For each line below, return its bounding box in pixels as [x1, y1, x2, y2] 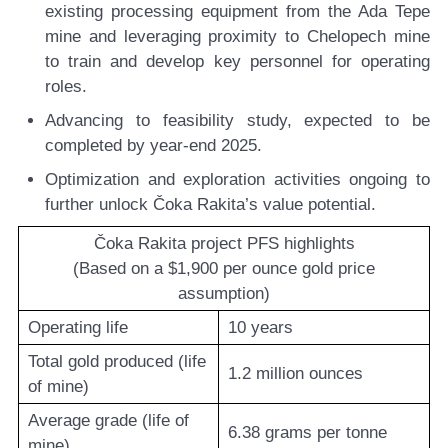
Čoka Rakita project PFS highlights [93, 234, 355, 254]
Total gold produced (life [27, 352, 206, 372]
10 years [227, 318, 293, 338]
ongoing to [349, 170, 431, 190]
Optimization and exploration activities [45, 170, 350, 190]
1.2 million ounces [227, 364, 363, 384]
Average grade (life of [27, 411, 189, 431]
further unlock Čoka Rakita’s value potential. [45, 195, 376, 215]
